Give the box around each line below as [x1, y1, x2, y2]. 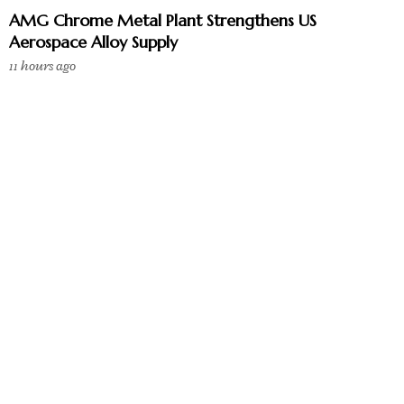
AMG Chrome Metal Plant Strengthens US [9, 9, 317, 31]
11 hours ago [9, 57, 76, 75]
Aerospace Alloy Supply [9, 31, 178, 52]
